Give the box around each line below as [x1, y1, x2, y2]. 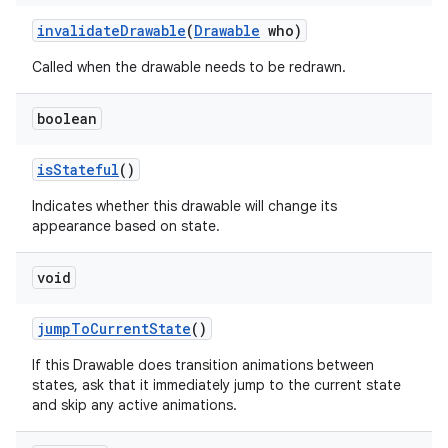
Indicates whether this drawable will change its [32, 197, 337, 215]
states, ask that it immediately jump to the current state [32, 376, 401, 394]
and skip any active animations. [32, 396, 237, 414]
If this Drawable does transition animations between [32, 356, 374, 374]
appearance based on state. [32, 217, 220, 235]
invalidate [37, 21, 120, 40]
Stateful [53, 160, 119, 179]
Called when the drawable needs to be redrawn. [32, 58, 346, 76]
